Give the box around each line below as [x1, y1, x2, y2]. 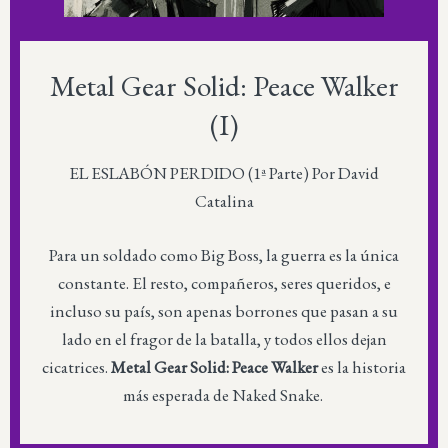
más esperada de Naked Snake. [122, 383, 326, 406]
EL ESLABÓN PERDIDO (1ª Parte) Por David [69, 162, 379, 184]
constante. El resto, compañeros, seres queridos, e [57, 271, 391, 294]
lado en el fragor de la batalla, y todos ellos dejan [61, 327, 387, 350]
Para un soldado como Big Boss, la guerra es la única [49, 243, 399, 266]
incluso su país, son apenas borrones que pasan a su [50, 299, 398, 322]
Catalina [194, 190, 254, 212]
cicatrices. [42, 355, 111, 378]
